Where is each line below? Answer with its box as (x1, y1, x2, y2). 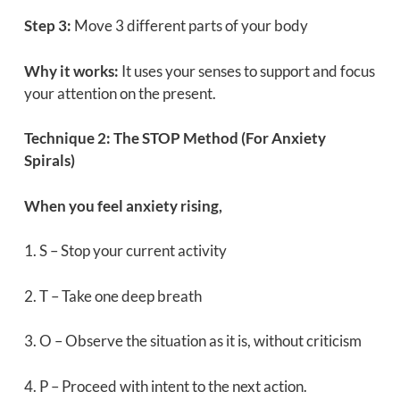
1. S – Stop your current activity (23, 241, 227, 261)
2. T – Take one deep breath (23, 286, 202, 305)
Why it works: (23, 61, 119, 80)
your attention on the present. (23, 83, 216, 103)
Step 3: (23, 16, 71, 36)
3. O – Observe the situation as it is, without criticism (23, 331, 362, 351)
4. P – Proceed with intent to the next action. (23, 376, 307, 396)
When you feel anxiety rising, (23, 196, 222, 215)
